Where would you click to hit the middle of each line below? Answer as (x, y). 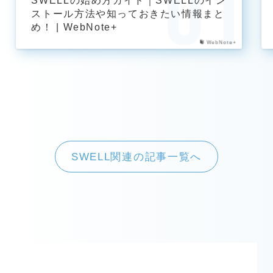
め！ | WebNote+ (74, 27)
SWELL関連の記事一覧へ (136, 157)
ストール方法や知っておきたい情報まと (128, 13)
